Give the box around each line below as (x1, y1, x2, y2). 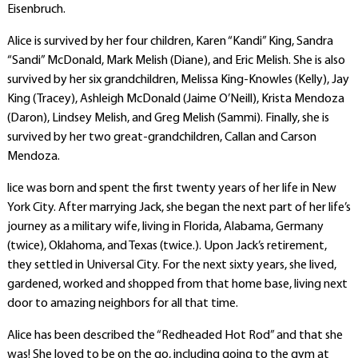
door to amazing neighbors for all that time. (6, 297, 238, 310)
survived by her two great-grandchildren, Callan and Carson (6, 131, 316, 144)
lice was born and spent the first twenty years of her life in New (6, 182, 336, 195)
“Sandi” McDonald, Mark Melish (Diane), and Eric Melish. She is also (6, 54, 345, 67)
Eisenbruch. (6, 3, 66, 16)
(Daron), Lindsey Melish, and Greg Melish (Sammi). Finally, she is (6, 112, 329, 125)
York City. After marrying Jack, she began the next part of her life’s (6, 201, 351, 214)
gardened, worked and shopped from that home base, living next (6, 278, 348, 291)
